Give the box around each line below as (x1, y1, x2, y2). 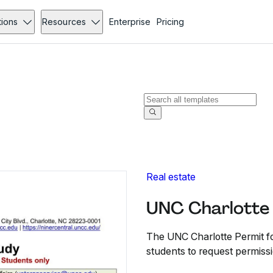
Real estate (146, 171, 196, 183)
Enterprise (108, 16, 151, 27)
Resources (42, 16, 86, 27)
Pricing (156, 16, 184, 27)
